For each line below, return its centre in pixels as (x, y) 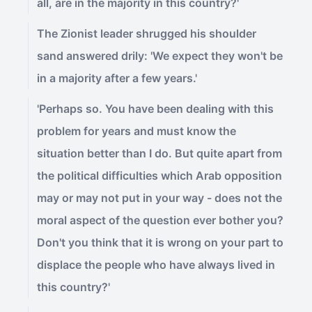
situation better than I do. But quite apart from (159, 153)
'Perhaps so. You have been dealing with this (155, 109)
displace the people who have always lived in (156, 265)
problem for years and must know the (136, 131)
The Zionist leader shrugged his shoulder (147, 33)
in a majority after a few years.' (117, 78)
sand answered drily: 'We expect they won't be (160, 56)
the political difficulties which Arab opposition (159, 175)
